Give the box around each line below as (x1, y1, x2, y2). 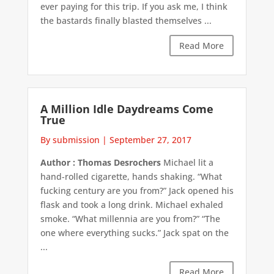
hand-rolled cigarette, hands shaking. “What (40, 170, 222, 182)
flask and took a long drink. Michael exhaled (40, 198, 223, 210)
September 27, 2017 (109, 133, 191, 146)
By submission (40, 133, 100, 146)
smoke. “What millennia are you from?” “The (40, 212, 220, 224)
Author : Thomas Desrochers (40, 156, 161, 168)
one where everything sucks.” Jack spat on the (40, 226, 229, 239)
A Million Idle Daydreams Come (40, 101, 213, 116)
